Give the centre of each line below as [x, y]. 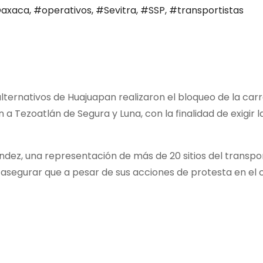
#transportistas [206, 10]
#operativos [63, 10]
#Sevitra [116, 10]
